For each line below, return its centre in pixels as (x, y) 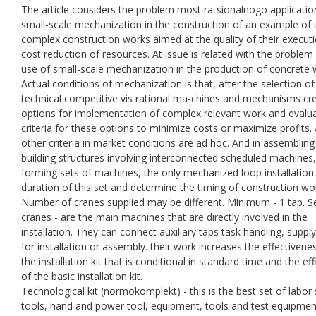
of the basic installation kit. (82, 276)
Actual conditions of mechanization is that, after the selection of (168, 83)
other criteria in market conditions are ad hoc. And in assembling (168, 142)
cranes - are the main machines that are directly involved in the (164, 217)
